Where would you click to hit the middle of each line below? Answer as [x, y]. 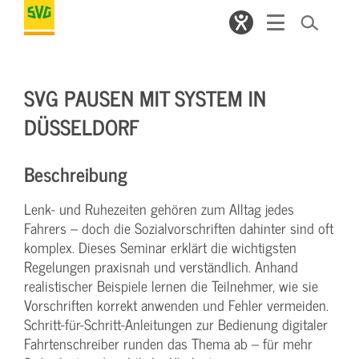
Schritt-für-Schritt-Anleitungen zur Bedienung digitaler [176, 324]
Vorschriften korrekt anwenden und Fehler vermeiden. [176, 305]
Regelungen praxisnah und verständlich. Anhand [161, 266]
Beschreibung [76, 173]
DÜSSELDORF [82, 126]
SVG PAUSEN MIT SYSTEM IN [145, 97]
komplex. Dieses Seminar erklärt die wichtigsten [160, 247]
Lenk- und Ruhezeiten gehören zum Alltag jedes [159, 209]
